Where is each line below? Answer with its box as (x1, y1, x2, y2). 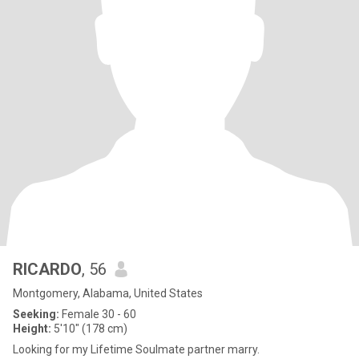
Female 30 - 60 (59, 308, 136, 321)
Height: (13, 322, 51, 335)
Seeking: (13, 308, 59, 321)
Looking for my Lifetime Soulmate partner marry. (13, 343, 260, 356)
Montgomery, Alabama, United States (13, 287, 203, 300)
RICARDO (13, 260, 82, 279)
